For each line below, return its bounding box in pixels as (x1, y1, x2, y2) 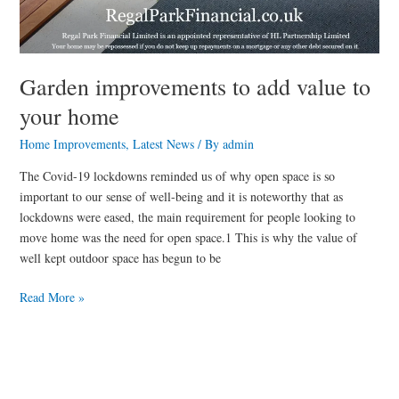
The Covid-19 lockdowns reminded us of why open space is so (19, 167, 335, 184)
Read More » (19, 289, 85, 305)
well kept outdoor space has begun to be (19, 249, 221, 266)
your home (19, 100, 119, 131)
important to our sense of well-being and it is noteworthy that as (19, 188, 343, 205)
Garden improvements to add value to (19, 70, 370, 102)
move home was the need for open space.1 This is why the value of (19, 229, 357, 246)
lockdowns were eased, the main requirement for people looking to (19, 208, 355, 225)
